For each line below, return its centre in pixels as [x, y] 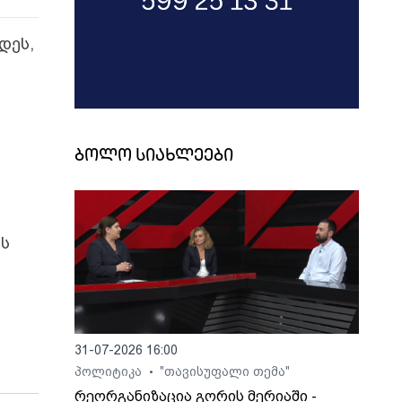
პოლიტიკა [110, 372]
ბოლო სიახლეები [154, 157]
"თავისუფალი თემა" [225, 372]
